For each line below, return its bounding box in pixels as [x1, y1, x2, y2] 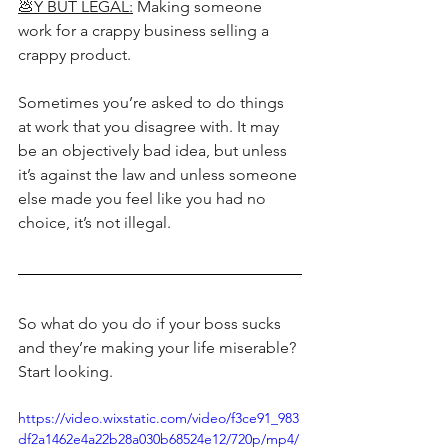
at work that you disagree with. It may [18, 117, 283, 137]
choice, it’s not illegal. [18, 213, 175, 233]
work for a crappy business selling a [18, 21, 273, 41]
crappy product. [18, 45, 131, 65]
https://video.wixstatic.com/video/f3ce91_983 [18, 409, 299, 428]
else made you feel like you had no [18, 189, 270, 209]
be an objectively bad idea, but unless [18, 141, 291, 161]
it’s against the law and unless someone [18, 165, 301, 185]
